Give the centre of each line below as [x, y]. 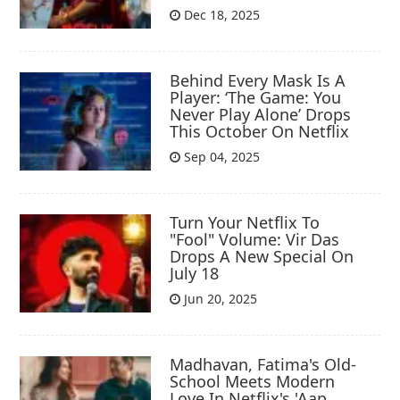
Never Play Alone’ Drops [261, 114]
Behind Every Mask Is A [258, 80]
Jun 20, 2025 [219, 299]
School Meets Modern [253, 382]
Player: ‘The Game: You [256, 97]
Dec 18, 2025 [221, 14]
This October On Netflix [260, 131]
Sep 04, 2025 [221, 156]
